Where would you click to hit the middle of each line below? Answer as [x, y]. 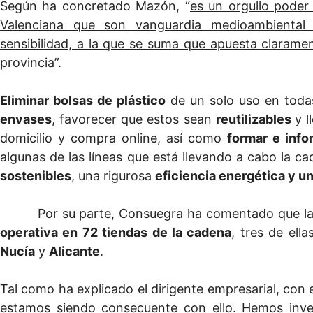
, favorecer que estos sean [134, 119]
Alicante [74, 252]
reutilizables [255, 119]
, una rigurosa [113, 176]
